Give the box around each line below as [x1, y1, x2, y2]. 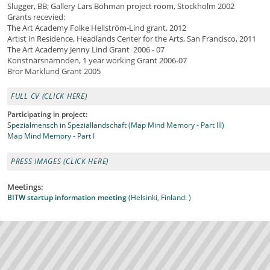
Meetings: [7, 181, 43, 192]
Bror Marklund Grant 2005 [7, 65, 101, 77]
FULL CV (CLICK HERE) [11, 90, 87, 101]
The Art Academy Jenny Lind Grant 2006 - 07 [7, 43, 165, 55]
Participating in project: [7, 108, 89, 119]
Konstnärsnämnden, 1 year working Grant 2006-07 [7, 54, 187, 66]
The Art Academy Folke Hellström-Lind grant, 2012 [7, 22, 186, 33]
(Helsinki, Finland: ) [127, 192, 191, 202]
